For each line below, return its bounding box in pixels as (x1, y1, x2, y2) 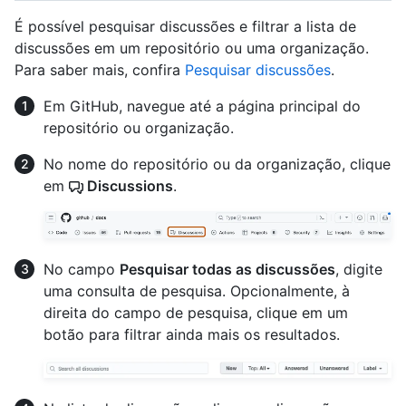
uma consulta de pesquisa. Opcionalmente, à (43, 282, 350, 301)
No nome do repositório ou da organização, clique (43, 154, 391, 173)
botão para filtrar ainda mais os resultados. (43, 325, 340, 344)
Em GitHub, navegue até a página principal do (43, 96, 361, 115)
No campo (43, 260, 120, 279)
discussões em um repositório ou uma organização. (14, 38, 369, 57)
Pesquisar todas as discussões (120, 260, 335, 279)
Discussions (83, 176, 173, 195)
